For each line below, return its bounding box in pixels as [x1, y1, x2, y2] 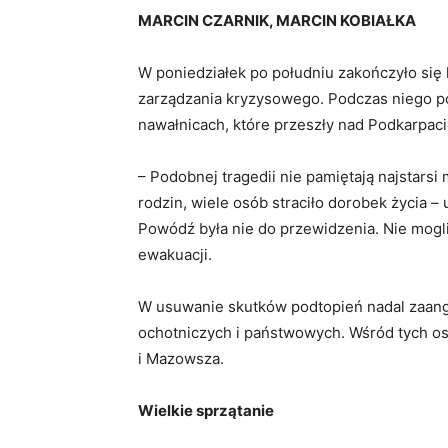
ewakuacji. [138, 245, 216, 265]
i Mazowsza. [138, 349, 228, 369]
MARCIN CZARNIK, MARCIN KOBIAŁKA [138, 11, 419, 31]
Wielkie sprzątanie [138, 401, 277, 421]
